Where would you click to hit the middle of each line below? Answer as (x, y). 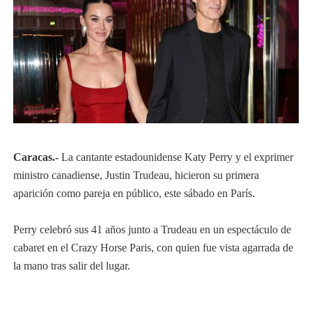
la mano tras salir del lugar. (71, 265)
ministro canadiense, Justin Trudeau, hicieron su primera (136, 175)
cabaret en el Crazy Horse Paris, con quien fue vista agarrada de (153, 247)
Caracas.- (37, 157)
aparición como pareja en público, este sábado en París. (134, 193)
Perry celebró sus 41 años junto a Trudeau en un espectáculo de (152, 229)
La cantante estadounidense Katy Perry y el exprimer (177, 157)
